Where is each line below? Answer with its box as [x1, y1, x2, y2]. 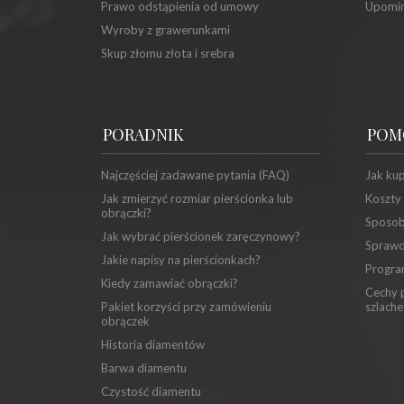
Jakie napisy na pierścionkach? [101, 252, 261, 268]
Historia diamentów [101, 337, 205, 353]
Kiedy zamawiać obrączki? [101, 276, 238, 291]
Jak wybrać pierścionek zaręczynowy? [101, 229, 300, 244]
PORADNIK [103, 123, 184, 146]
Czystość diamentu [101, 384, 201, 399]
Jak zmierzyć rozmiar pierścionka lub [101, 191, 293, 207]
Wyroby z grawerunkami [101, 23, 230, 38]
